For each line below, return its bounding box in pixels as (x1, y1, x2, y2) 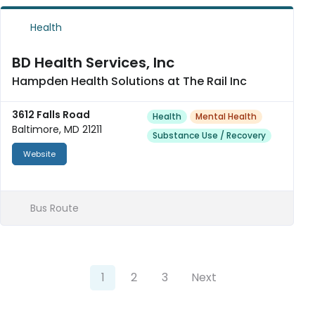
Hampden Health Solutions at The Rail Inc (12, 73, 247, 89)
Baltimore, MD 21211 (12, 122, 102, 136)
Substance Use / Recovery (153, 129, 266, 141)
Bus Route (27, 201, 79, 215)
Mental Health (195, 110, 257, 122)
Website (23, 148, 56, 160)
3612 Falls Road (12, 108, 90, 122)
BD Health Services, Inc (12, 53, 174, 72)
